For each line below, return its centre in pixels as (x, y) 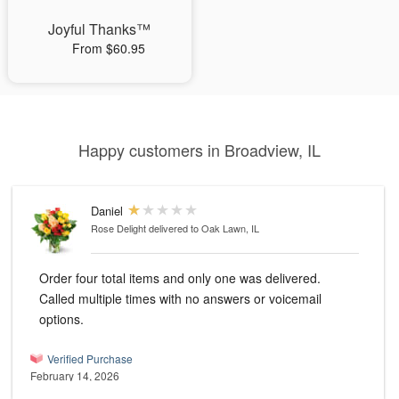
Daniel (107, 211)
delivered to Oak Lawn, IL (204, 228)
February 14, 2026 (75, 376)
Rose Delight (118, 228)
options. (61, 319)
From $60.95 (108, 49)
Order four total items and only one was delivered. (180, 278)
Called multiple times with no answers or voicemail (180, 299)
